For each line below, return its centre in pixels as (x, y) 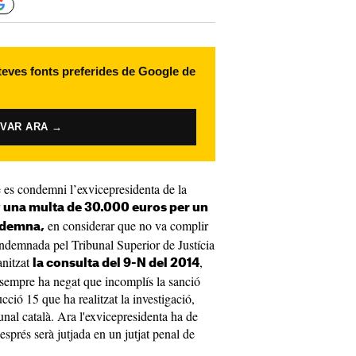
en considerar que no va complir (126, 225)
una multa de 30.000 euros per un (106, 208)
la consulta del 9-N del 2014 (116, 263)
